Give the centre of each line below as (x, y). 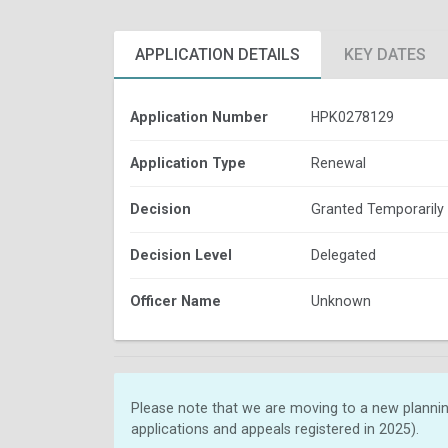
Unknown (341, 300)
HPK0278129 (352, 116)
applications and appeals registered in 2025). (275, 428)
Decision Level (181, 254)
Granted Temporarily (377, 208)
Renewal (338, 162)
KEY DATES (385, 54)
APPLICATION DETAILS (217, 54)
